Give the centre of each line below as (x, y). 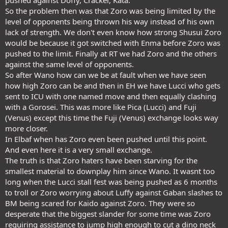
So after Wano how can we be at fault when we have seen (106, 75)
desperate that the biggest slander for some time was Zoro (108, 214)
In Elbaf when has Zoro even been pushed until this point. (106, 139)
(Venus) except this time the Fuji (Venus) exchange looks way (112, 118)
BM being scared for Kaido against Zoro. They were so (100, 203)
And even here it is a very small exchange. (79, 150)
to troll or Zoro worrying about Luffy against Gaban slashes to (114, 192)
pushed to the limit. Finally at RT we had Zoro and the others (111, 53)
